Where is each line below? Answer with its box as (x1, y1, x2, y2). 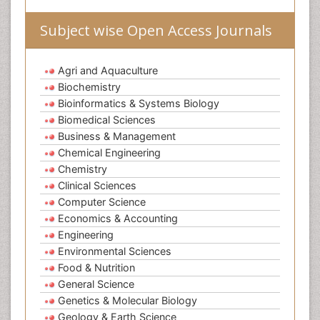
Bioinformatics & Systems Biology (58, 97, 219, 110)
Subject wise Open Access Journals (40, 21, 272, 41)
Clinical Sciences (58, 179, 136, 192)
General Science (58, 278, 134, 291)
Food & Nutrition (58, 261, 135, 274)
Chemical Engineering (58, 146, 161, 159)
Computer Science (58, 196, 146, 209)
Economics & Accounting (58, 212, 178, 225)
